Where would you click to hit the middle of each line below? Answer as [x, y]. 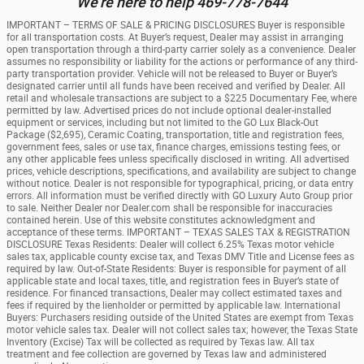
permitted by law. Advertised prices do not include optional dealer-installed [169, 111]
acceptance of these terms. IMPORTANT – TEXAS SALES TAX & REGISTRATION [178, 233]
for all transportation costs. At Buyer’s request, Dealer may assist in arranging [175, 38]
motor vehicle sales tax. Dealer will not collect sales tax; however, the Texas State [182, 330]
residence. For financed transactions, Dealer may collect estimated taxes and [174, 294]
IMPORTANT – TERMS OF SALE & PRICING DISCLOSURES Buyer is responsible [175, 26]
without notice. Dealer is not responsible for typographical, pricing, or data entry [180, 184]
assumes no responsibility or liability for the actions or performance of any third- [182, 62]
